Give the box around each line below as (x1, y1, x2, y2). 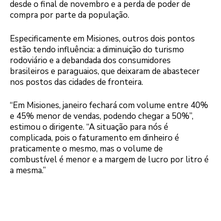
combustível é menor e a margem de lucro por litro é (10, 154, 209, 166)
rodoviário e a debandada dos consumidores (10, 54, 171, 66)
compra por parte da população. (10, 9, 129, 21)
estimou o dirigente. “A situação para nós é (10, 121, 168, 133)
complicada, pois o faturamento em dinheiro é (10, 132, 179, 144)
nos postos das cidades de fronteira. (10, 76, 143, 88)
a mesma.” (10, 165, 46, 177)
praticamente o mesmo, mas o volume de (10, 143, 163, 155)
